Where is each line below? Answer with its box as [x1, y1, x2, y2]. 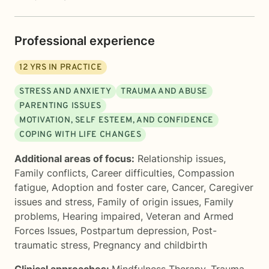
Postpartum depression [80, 225, 187, 237]
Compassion [178, 167, 234, 179]
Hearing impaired [62, 210, 141, 222]
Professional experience [14, 34, 155, 48]
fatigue [14, 181, 46, 193]
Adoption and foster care [52, 181, 166, 193]
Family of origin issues [97, 196, 199, 208]
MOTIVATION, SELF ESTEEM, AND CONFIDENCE [19, 115, 214, 125]
